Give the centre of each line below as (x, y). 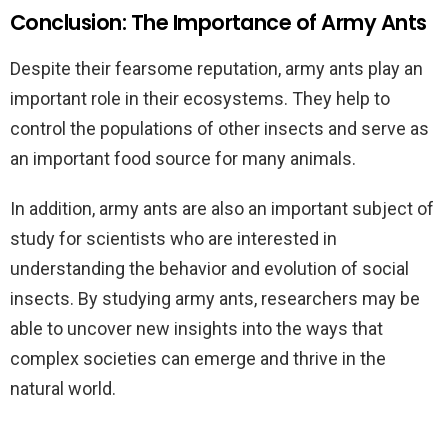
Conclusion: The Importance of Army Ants (218, 22)
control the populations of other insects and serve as (219, 128)
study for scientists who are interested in (173, 238)
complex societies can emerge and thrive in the (198, 358)
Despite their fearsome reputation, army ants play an (216, 68)
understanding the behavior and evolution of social (209, 268)
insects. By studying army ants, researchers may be (215, 298)
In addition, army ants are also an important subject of (222, 208)
